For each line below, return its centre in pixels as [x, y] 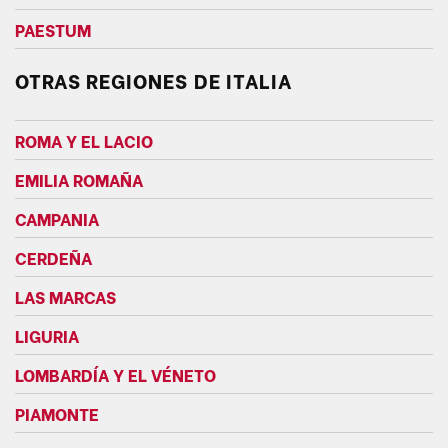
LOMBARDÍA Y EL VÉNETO [115, 373]
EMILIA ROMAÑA [79, 178]
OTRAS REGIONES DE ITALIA [153, 80]
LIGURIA [47, 334]
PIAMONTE [57, 412]
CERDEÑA [53, 256]
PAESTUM [53, 29]
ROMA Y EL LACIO [84, 139]
